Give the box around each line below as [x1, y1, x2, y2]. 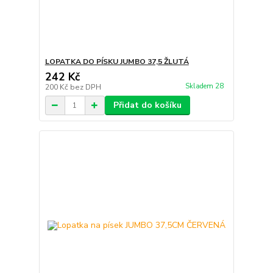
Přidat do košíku [113, 99, 182, 112]
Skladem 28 [185, 81, 225, 91]
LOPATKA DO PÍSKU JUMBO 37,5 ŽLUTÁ [44, 57, 189, 67]
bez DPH [69, 82, 101, 93]
